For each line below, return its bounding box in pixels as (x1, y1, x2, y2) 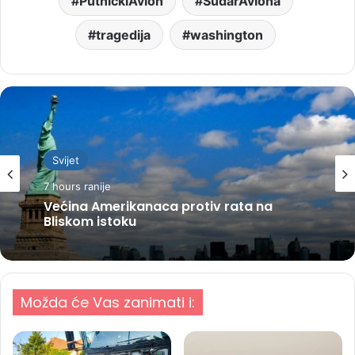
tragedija (96, 26, 151, 43)
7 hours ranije (44, 179, 111, 193)
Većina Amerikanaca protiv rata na (44, 197, 273, 216)
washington (190, 26, 263, 43)
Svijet (52, 153, 79, 166)
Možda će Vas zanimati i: (21, 292, 195, 312)
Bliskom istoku (44, 212, 136, 231)
